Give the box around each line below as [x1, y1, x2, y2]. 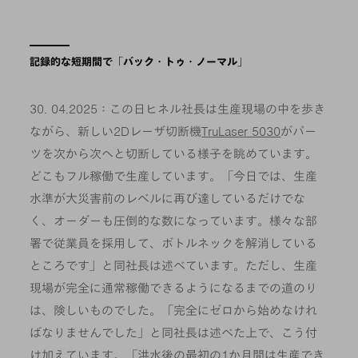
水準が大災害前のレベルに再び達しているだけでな [30, 191, 306, 206]
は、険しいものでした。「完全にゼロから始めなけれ [30, 303, 318, 318]
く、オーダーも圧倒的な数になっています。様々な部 [30, 213, 318, 229]
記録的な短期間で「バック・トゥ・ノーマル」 [30, 55, 249, 68]
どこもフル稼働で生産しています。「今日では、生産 [30, 169, 318, 184]
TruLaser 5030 [201, 124, 281, 139]
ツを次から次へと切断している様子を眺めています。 [30, 146, 318, 161]
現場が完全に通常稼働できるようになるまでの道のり [30, 280, 318, 296]
